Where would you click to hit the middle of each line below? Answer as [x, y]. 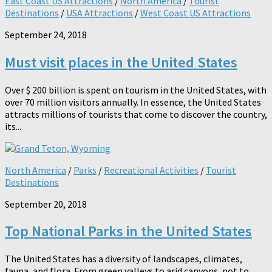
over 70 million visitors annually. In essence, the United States [133, 102]
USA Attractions [100, 12]
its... [13, 126]
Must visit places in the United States [121, 62]
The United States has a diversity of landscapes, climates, [124, 259]
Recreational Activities [151, 170]
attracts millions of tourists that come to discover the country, [136, 114]
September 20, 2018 [46, 204]
